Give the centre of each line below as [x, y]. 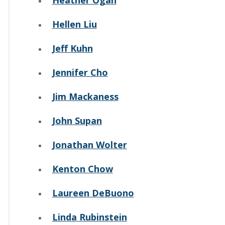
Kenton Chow [82, 169]
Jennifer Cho [80, 73]
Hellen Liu [74, 24]
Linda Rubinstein [89, 217]
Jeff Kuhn [72, 48]
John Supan [77, 121]
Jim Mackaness [85, 97]
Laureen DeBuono [93, 193]
